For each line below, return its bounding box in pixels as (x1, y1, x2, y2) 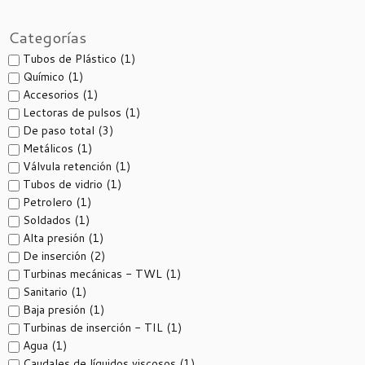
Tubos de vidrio (23, 176, 106, 192)
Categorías (8, 26, 86, 48)
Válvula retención (23, 158, 115, 174)
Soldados (23, 212, 74, 228)
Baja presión (23, 301, 89, 318)
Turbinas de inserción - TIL (23, 319, 166, 336)
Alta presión (23, 230, 88, 246)
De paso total (23, 122, 98, 139)
